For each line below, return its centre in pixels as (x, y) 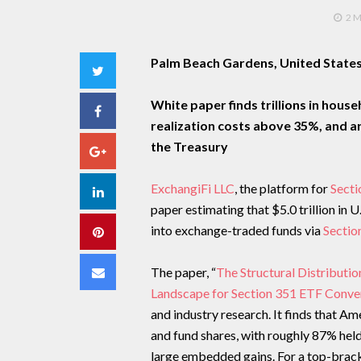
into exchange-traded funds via (237, 230)
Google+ (131, 150)
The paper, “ (183, 272)
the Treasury (189, 146)
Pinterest (128, 231)
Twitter (124, 70)
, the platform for (282, 188)
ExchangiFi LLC (192, 188)
